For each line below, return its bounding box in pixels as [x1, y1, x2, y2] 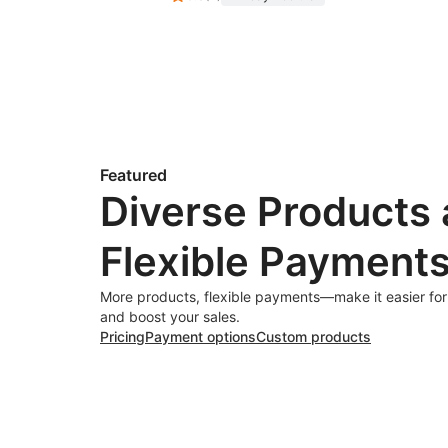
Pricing [100, 328, 145, 345]
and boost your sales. [100, 308, 240, 325]
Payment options [145, 328, 256, 345]
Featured [100, 165, 167, 185]
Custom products [256, 328, 371, 345]
